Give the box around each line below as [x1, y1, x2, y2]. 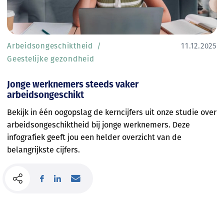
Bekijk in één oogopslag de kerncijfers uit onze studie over [7, 107, 216, 117]
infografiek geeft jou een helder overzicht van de [7, 132, 181, 142]
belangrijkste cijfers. [7, 145, 80, 155]
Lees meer [24, 168, 62, 176]
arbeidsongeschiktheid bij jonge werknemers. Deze [7, 120, 190, 130]
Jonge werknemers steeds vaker [7, 80, 138, 90]
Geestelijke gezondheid [7, 54, 94, 63]
